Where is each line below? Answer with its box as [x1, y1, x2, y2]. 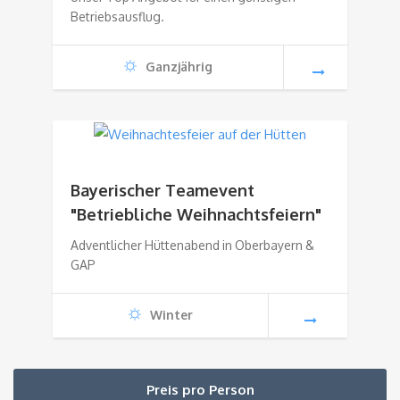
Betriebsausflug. [71, 9, 164, 25]
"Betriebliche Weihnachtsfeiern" [71, 204, 321, 225]
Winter [149, 307, 193, 323]
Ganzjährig [145, 59, 212, 75]
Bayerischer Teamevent [71, 180, 254, 201]
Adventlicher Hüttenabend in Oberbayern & [71, 237, 314, 254]
